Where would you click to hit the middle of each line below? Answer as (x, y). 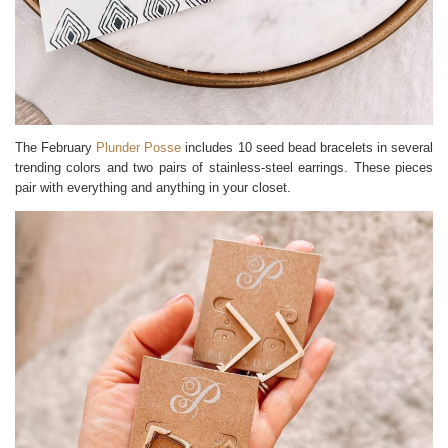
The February (56, 147)
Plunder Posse (141, 147)
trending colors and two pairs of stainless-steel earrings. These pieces (224, 167)
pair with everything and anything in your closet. (153, 187)
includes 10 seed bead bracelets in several (309, 147)
